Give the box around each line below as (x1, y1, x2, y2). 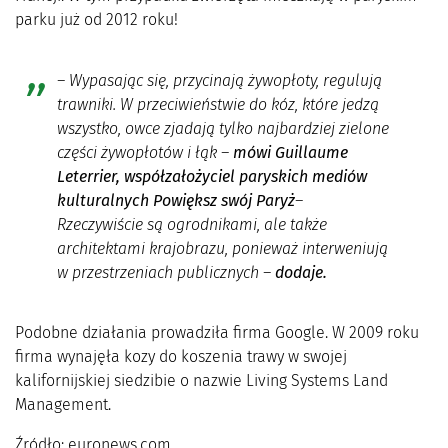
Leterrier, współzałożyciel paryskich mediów (56, 166, 367, 186)
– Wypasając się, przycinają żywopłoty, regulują (56, 70, 382, 90)
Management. (15, 395, 111, 415)
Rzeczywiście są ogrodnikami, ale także (56, 214, 327, 234)
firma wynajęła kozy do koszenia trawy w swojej (15, 347, 347, 367)
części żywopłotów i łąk (56, 142, 217, 162)
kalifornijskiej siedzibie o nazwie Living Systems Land (15, 371, 388, 391)
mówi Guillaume (232, 142, 348, 162)
